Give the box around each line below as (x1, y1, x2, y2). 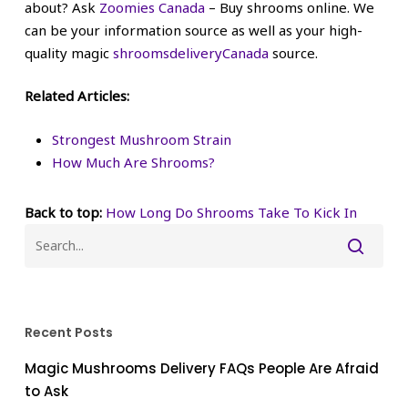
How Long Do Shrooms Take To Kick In (105, 202, 357, 221)
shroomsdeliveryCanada (112, 43, 269, 62)
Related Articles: (24, 87, 129, 106)
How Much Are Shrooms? (51, 152, 215, 171)
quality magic (24, 43, 113, 62)
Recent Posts (24, 322, 113, 342)
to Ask (24, 381, 68, 401)
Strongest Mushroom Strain (51, 129, 231, 148)
